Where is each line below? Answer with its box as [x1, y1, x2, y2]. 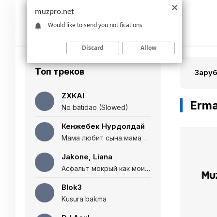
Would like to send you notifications [48, 20, 142, 29]
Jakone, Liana [62, 152, 112, 161]
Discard [82, 43, 104, 52]
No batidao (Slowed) [62, 103, 128, 111]
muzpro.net [35, 8, 74, 16]
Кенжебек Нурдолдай [62, 122, 145, 131]
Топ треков [35, 66, 84, 77]
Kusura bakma [62, 195, 107, 203]
